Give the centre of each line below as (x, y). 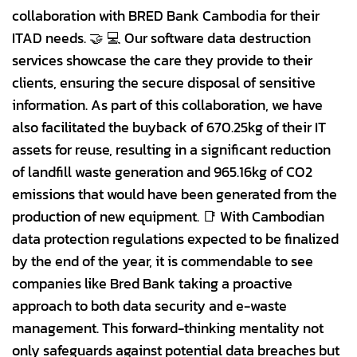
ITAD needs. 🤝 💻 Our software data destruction (161, 39)
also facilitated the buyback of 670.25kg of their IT (169, 128)
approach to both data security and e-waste (149, 306)
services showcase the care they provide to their (162, 61)
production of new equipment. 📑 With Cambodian (168, 217)
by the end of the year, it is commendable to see (163, 262)
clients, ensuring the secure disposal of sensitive (164, 83)
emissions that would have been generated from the (175, 195)
